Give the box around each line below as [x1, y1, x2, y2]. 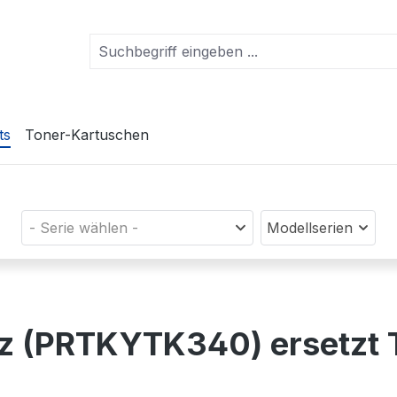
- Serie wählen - [28, 219, 138, 237]
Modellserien [267, 219, 354, 237]
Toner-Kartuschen [25, 126, 149, 144]
